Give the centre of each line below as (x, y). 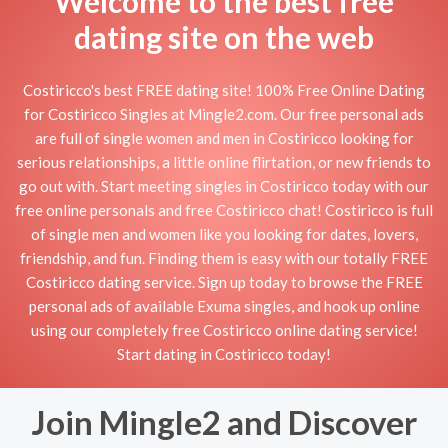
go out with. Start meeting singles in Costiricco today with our (224, 185)
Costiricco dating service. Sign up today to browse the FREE (224, 281)
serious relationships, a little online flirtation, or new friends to (224, 161)
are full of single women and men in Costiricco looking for (224, 137)
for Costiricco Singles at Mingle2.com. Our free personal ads (224, 113)
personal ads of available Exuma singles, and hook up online (224, 305)
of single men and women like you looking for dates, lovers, (224, 233)
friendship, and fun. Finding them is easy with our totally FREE (224, 257)
